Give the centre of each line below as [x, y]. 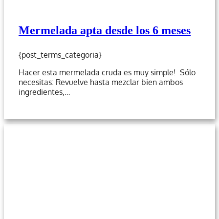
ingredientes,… [44, 92]
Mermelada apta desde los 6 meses [105, 30]
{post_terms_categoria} [60, 55]
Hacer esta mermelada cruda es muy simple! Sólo [107, 72]
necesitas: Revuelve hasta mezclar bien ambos [101, 82]
